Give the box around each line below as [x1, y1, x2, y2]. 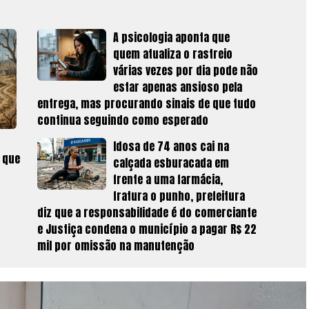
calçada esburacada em [113, 154, 229, 172]
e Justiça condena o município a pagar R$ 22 [37, 221, 257, 238]
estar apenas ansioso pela [113, 79, 242, 96]
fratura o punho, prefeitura [113, 188, 245, 205]
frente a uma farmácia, [113, 171, 223, 188]
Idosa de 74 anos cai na [113, 138, 229, 155]
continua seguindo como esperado [37, 112, 208, 129]
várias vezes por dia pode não [113, 62, 258, 79]
